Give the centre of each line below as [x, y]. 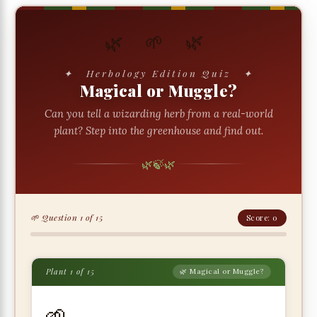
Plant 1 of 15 [70, 272]
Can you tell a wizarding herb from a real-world [158, 113]
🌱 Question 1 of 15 [67, 217]
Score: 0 [262, 217]
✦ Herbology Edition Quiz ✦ [158, 73]
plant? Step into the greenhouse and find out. [158, 130]
